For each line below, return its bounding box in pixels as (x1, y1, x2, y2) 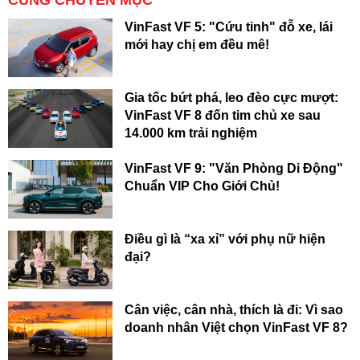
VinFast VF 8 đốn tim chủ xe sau (125, 108, 321, 122)
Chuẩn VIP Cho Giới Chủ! (125, 178, 280, 193)
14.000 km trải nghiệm (125, 125, 257, 140)
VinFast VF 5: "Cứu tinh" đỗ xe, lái (125, 19, 333, 34)
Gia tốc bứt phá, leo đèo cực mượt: (125, 90, 338, 104)
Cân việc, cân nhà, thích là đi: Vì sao (125, 303, 343, 317)
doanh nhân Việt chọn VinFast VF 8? (125, 321, 348, 335)
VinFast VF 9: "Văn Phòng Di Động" (125, 161, 343, 175)
